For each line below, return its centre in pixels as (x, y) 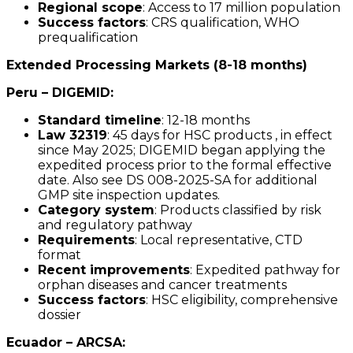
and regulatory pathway (115, 225)
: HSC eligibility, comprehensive (242, 300)
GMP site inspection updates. (129, 195)
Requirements (86, 240)
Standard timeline (100, 121)
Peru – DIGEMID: (60, 93)
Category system (96, 210)
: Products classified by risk (238, 210)
